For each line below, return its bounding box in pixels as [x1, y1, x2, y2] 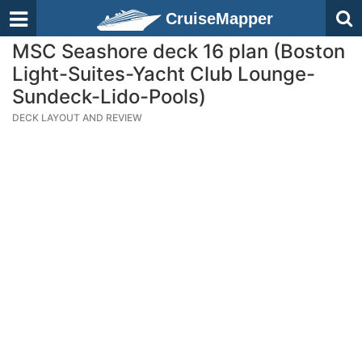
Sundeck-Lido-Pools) [12, 85, 206, 108]
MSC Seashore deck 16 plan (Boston [12, 40, 345, 63]
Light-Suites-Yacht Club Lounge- [12, 62, 315, 86]
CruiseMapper [166, 10, 273, 27]
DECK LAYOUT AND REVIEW [12, 112, 142, 124]
